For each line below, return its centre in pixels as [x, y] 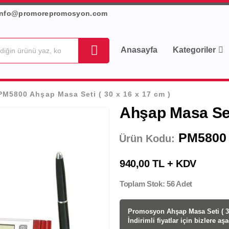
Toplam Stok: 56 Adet [156, 184]
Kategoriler [194, 50]
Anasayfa [139, 50]
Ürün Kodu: [147, 138]
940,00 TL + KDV [158, 163]
